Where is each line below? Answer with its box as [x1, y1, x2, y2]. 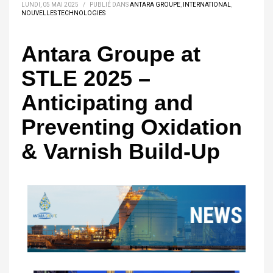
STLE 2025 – [21, 66, 151, 91]
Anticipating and [21, 90, 193, 115]
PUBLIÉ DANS [90, 1, 130, 8]
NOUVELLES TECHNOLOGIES [21, 10, 105, 16]
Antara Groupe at [21, 41, 200, 66]
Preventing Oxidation [21, 115, 242, 140]
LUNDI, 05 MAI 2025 [21, 1, 79, 8]
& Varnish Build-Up [21, 139, 220, 164]
